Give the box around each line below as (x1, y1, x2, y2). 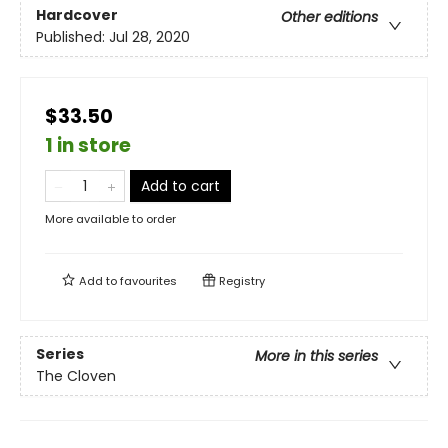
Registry (216, 273, 265, 290)
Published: (36, 27, 109, 48)
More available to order (45, 211, 176, 228)
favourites (120, 273, 177, 290)
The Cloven (36, 366, 116, 387)
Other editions (281, 7, 378, 28)
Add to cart (141, 176, 220, 197)
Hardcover (36, 5, 118, 26)
